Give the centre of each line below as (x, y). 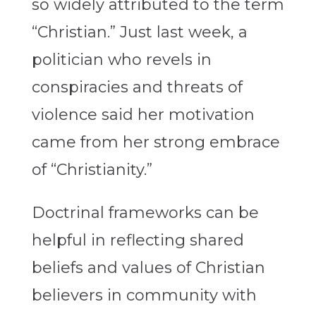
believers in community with (144, 296)
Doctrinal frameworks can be (145, 213)
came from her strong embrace (156, 142)
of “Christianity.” (92, 170)
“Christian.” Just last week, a (139, 32)
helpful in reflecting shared (138, 241)
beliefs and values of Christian (148, 268)
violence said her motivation (143, 115)
